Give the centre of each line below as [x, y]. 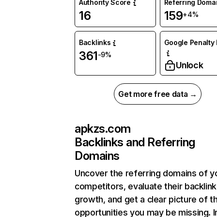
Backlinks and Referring [135, 142]
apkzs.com [103, 129]
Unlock [189, 65]
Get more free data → [158, 94]
